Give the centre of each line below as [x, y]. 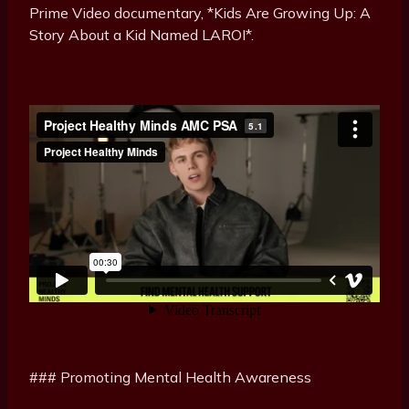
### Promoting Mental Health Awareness [170, 378]
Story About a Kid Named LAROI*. [142, 35]
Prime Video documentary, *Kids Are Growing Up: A [200, 13]
